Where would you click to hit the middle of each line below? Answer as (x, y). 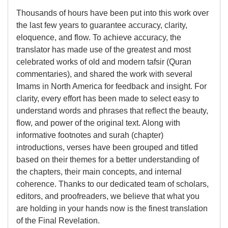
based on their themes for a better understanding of (108, 159)
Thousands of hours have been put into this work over (112, 13)
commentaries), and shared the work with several (104, 74)
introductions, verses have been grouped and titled (107, 147)
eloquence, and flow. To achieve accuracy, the (99, 37)
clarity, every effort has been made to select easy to (108, 98)
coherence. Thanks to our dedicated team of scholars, (112, 184)
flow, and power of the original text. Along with (98, 123)
